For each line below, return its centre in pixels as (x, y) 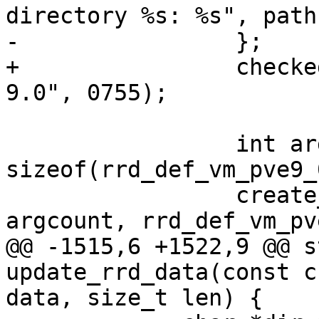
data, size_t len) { (134, 298)
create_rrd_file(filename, (121, 195)
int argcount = (121, 144)
